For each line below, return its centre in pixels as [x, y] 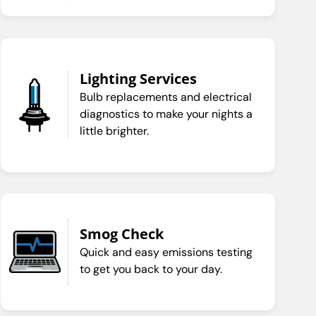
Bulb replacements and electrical [165, 97]
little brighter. [114, 130]
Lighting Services [138, 78]
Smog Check [121, 233]
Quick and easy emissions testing [166, 252]
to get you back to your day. [151, 269]
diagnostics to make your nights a [166, 114]
